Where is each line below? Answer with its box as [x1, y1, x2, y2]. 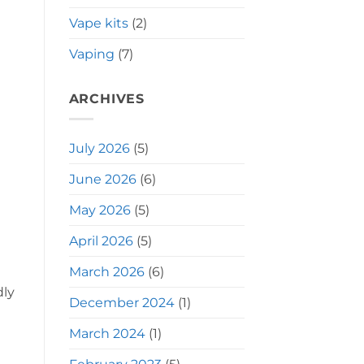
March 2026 [68, 263, 145, 279]
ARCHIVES [68, 91, 145, 107]
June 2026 [68, 171, 136, 187]
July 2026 [68, 140, 130, 156]
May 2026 [68, 201, 131, 218]
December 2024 [68, 294, 175, 310]
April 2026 [68, 232, 133, 249]
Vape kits [68, 15, 128, 32]
